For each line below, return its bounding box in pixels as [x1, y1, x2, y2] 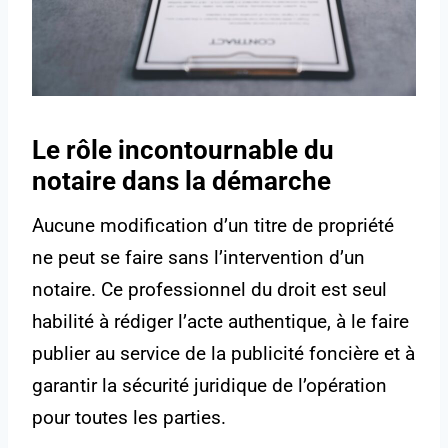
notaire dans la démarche [32, 166, 331, 197]
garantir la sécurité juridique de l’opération [32, 374, 387, 398]
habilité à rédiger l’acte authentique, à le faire [32, 310, 409, 334]
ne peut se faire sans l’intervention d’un [32, 246, 365, 270]
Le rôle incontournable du [32, 135, 334, 166]
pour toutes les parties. [32, 406, 226, 430]
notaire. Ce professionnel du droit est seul [32, 278, 387, 302]
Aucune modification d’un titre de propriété [32, 214, 394, 238]
